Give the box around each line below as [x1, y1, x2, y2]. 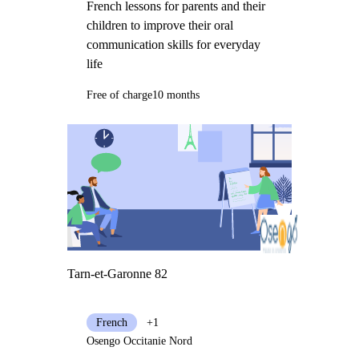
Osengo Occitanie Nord [86, 334, 192, 347]
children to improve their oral [86, 18, 233, 33]
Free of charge [86, 89, 152, 102]
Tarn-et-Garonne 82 [67, 266, 167, 280]
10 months [151, 89, 200, 102]
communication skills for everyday [86, 38, 260, 52]
